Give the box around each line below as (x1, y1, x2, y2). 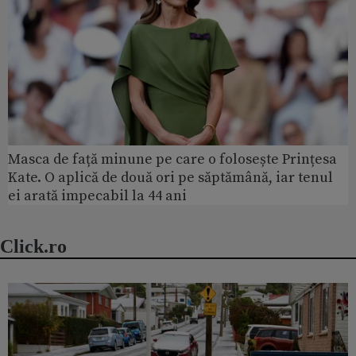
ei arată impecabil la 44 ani (8, 186, 187, 205)
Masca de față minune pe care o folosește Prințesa (8, 149, 337, 168)
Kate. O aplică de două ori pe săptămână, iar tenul (8, 168, 333, 187)
